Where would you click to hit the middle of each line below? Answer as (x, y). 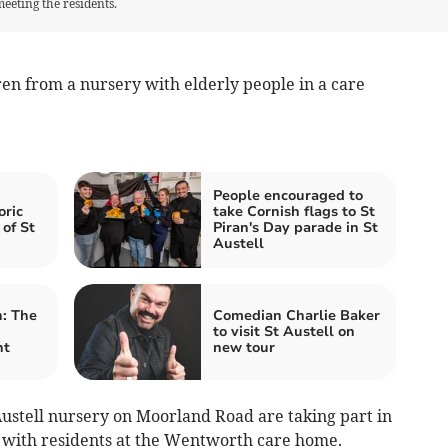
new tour (244, 347)
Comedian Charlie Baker (296, 315)
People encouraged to (288, 195)
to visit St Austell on (284, 331)
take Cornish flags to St (294, 211)
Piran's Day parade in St (295, 227)
